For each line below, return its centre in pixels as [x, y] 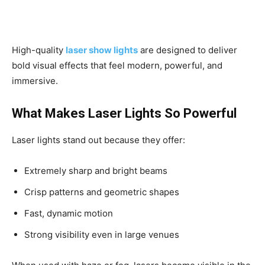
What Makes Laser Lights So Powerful [124, 114]
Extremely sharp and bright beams [96, 171]
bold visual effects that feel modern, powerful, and [117, 66]
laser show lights [102, 50]
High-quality [39, 50]
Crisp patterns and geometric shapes [102, 192]
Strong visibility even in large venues [102, 235]
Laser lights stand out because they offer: [98, 140]
